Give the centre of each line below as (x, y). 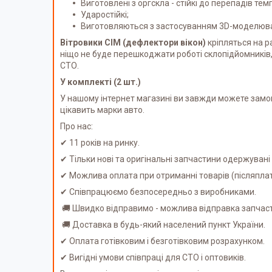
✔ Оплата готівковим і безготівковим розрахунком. (162, 241)
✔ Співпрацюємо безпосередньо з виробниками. (158, 192)
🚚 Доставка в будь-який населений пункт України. (163, 224)
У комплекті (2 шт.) (100, 82)
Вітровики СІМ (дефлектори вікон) (133, 42)
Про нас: (76, 126)
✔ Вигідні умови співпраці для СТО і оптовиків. (153, 257)
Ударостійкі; (105, 14)
